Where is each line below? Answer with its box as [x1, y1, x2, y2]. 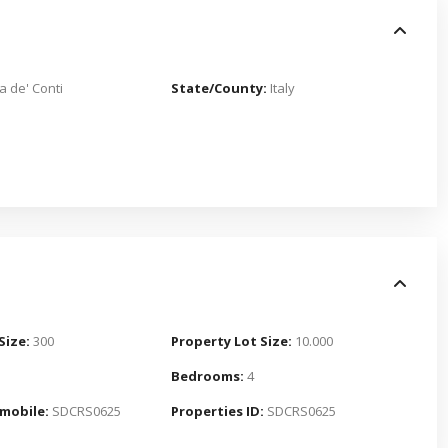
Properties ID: [171, 402, 264, 421]
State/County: [171, 79, 267, 98]
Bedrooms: [171, 367, 244, 386]
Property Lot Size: [171, 332, 292, 351]
